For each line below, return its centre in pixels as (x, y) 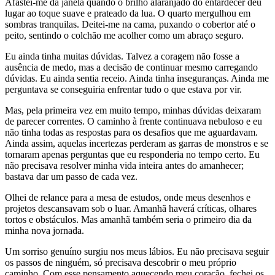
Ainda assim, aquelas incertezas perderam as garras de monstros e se (137, 143)
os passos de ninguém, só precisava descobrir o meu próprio (121, 262)
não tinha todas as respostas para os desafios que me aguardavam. (131, 132)
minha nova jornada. (45, 230)
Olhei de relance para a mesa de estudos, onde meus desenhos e (128, 197)
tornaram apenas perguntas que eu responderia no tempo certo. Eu (132, 154)
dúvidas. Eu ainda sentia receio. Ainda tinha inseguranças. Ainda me (137, 78)
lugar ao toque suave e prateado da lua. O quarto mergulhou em (128, 13)
